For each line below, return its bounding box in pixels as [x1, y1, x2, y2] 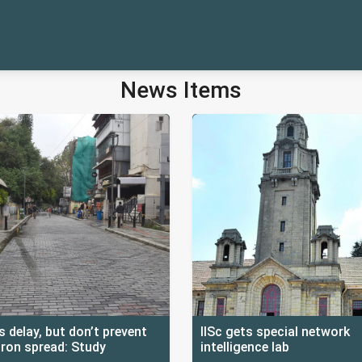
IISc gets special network [200, 323, 350, 339]
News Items [120, 76, 242, 103]
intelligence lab [200, 339, 289, 355]
